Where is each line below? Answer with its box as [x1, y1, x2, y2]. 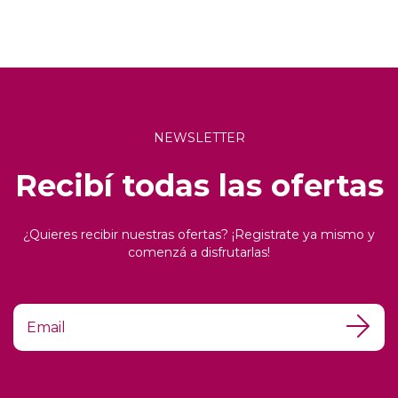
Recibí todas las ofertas [14, 166, 384, 204]
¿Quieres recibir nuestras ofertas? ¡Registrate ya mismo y [23, 226, 375, 243]
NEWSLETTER [153, 129, 245, 146]
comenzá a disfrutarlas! [128, 243, 270, 260]
